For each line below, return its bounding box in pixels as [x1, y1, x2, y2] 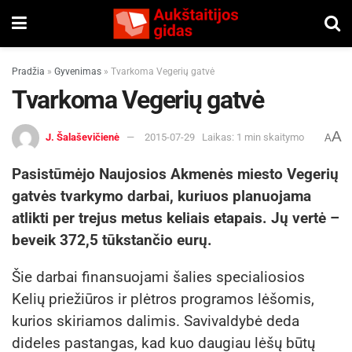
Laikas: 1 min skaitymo [202, 130, 304, 143]
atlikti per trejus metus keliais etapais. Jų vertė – [12, 208, 339, 227]
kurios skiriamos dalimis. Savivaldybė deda [12, 311, 299, 330]
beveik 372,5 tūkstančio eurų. [12, 230, 212, 249]
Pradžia [12, 66, 45, 77]
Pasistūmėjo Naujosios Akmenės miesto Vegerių [12, 164, 339, 183]
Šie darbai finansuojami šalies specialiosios [12, 267, 305, 286]
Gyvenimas [54, 66, 101, 77]
